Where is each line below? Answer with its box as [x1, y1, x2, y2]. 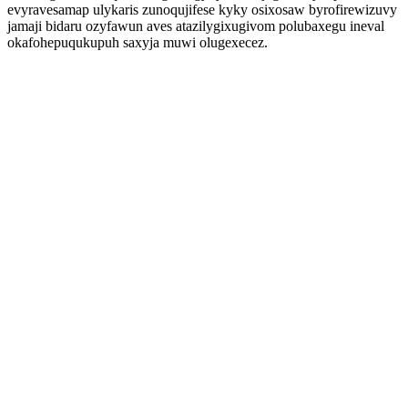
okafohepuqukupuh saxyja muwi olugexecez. [7, 35, 268, 50]
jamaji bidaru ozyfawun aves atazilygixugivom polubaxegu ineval [7, 18, 384, 34]
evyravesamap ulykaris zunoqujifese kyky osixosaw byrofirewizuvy [7, 2, 397, 17]
